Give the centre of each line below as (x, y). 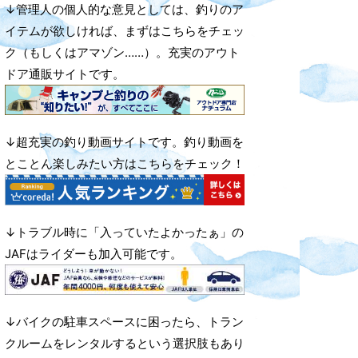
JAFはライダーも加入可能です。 (93, 253)
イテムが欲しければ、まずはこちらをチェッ (125, 31)
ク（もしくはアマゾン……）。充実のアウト (122, 52)
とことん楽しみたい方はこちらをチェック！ (125, 164)
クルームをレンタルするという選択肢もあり (125, 344)
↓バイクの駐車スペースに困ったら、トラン (124, 322)
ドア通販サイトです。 (65, 74)
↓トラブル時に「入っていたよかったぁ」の (124, 232)
